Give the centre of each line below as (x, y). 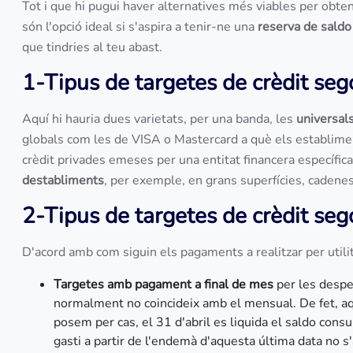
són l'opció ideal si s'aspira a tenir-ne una (140, 27)
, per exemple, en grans (171, 180)
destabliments (63, 180)
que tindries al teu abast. (94, 47)
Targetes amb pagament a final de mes (165, 284)
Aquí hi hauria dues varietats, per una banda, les (159, 119)
